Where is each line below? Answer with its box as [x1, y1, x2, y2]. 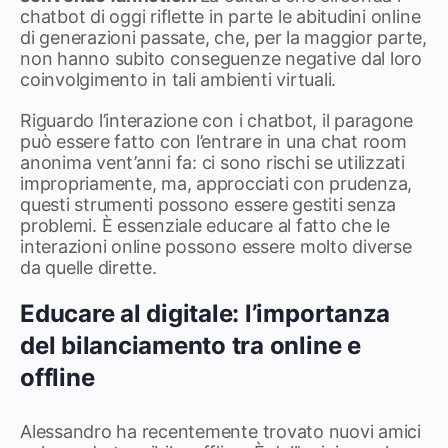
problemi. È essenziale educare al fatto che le [20, 215, 390, 236]
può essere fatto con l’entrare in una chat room [20, 131, 407, 152]
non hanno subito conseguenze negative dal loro [20, 48, 422, 69]
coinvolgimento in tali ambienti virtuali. [20, 69, 337, 90]
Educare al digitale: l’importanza [20, 299, 391, 328]
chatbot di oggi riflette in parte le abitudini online [20, 6, 421, 27]
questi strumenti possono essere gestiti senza [20, 194, 397, 215]
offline [20, 363, 95, 392]
